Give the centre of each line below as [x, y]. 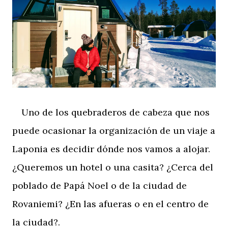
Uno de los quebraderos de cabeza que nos [111, 112]
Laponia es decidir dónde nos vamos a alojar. [111, 149]
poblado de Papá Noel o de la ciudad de [99, 185]
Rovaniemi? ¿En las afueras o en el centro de [110, 204]
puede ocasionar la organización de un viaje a [114, 130]
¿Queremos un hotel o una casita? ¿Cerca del [113, 167]
